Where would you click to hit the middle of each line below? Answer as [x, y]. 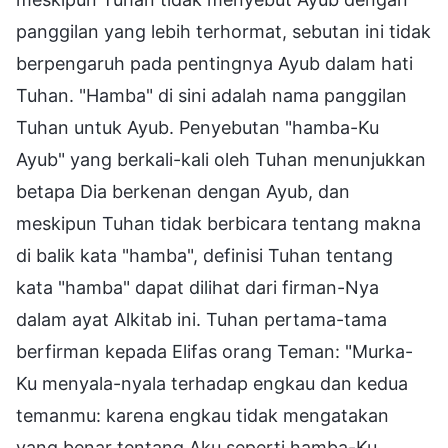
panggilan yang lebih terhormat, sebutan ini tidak [223, 32]
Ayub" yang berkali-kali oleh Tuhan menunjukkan [221, 160]
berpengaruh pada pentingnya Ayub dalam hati [214, 64]
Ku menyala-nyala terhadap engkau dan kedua [212, 384]
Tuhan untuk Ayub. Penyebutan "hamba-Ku [197, 128]
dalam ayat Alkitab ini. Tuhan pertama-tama [201, 320]
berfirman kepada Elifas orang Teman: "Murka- [214, 352]
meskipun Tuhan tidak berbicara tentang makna [218, 224]
